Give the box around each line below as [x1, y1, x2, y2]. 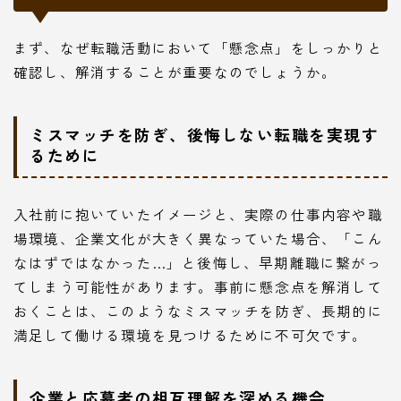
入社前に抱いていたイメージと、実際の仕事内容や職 [13, 204, 383, 225]
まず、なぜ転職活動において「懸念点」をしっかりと [13, 37, 383, 57]
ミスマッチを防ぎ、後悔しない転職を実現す [30, 123, 379, 147]
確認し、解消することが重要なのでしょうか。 [13, 61, 337, 81]
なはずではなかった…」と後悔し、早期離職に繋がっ [13, 252, 382, 273]
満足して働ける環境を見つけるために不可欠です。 [13, 325, 368, 346]
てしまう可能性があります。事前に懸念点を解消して [13, 277, 383, 297]
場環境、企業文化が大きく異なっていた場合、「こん [13, 228, 383, 249]
